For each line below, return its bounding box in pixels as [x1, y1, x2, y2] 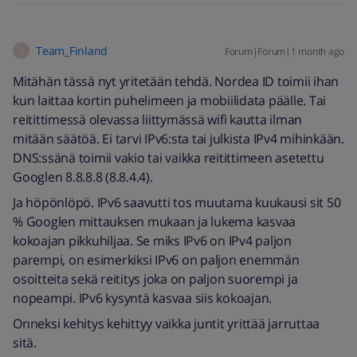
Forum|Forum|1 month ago [224, 45, 344, 58]
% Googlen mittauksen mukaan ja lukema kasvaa [13, 213, 296, 230]
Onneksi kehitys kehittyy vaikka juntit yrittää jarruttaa [13, 315, 320, 332]
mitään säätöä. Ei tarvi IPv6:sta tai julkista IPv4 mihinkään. [13, 130, 344, 147]
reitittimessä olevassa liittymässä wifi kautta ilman [13, 111, 302, 128]
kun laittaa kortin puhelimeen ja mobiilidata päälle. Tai [13, 92, 326, 109]
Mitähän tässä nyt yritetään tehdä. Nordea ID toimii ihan [13, 73, 339, 90]
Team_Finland [36, 43, 108, 58]
